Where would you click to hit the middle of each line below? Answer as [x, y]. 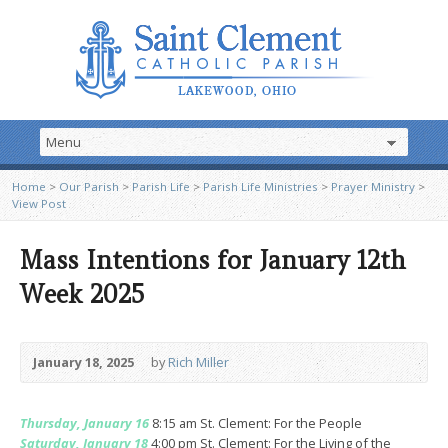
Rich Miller [198, 362]
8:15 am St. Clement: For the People [255, 423]
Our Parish [89, 186]
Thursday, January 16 [84, 423]
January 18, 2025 [83, 362]
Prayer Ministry [373, 186]
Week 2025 [82, 294]
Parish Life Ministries [260, 186]
